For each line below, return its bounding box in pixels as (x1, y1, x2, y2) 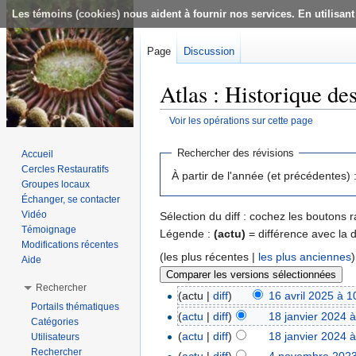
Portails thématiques (31, 300, 120, 312)
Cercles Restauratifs (21, 163, 110, 175)
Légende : (160, 226, 214, 240)
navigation (201, 126, 253, 140)
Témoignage (21, 223, 77, 235)
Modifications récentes (21, 238, 119, 250)
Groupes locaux (21, 178, 91, 190)
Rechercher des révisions (176, 147, 294, 160)
